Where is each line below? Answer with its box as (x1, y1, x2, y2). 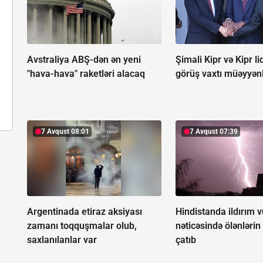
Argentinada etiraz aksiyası (27, 206, 142, 218)
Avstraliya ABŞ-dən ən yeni (27, 54, 141, 66)
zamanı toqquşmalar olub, (27, 220, 137, 232)
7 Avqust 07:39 (190, 127, 238, 136)
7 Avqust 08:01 (41, 127, 89, 136)
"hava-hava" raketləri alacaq (27, 68, 145, 80)
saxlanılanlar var (27, 234, 97, 246)
